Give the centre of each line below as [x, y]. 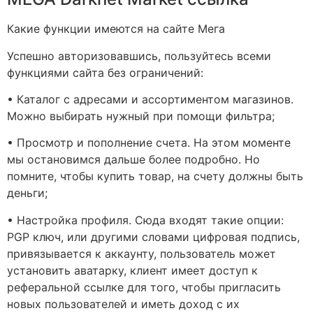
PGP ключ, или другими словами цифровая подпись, [153, 236]
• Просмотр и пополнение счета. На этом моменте [149, 143]
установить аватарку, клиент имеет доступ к [132, 270]
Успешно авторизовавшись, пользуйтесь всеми [139, 56]
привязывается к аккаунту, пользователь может [141, 253]
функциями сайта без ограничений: [105, 72]
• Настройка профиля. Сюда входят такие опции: [145, 220]
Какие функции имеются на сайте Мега [116, 29]
